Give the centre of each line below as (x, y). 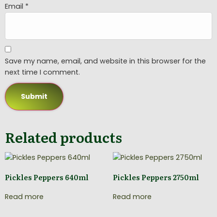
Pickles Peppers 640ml (47, 177)
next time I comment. (42, 72)
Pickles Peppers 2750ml (156, 177)
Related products (63, 137)
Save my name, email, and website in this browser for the (105, 61)
